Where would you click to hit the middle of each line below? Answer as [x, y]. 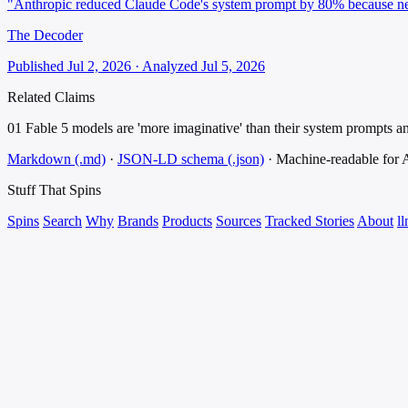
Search [62, 221]
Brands [138, 221]
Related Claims [51, 97]
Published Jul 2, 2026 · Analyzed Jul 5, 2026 [136, 66]
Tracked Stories [310, 221]
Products [187, 221]
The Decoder [45, 36]
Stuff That [38, 190]
